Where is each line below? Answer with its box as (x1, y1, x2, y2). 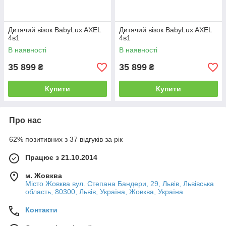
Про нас (9, 116, 41, 125)
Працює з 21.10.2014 (25, 153, 97, 161)
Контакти (25, 206, 58, 214)
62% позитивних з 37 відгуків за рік (9, 135, 123, 143)
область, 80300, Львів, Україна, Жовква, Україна (25, 188, 183, 196)
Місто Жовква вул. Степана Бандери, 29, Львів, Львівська (25, 180, 214, 188)
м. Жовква (25, 172, 62, 180)
